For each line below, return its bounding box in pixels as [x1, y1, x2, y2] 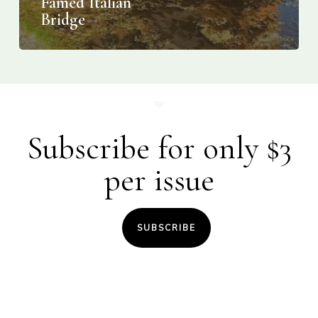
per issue [104, 160, 214, 200]
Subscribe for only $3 [26, 128, 292, 168]
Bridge [40, 9, 85, 31]
